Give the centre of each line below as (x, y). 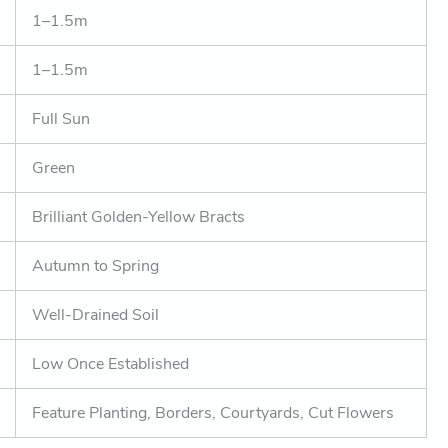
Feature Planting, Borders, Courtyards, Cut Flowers (213, 413)
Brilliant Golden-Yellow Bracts (139, 217)
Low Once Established (111, 364)
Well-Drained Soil (96, 315)
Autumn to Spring (96, 266)
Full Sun (61, 119)
